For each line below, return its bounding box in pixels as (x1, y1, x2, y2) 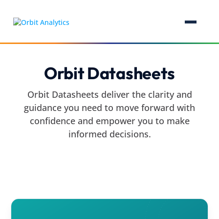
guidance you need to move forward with (24, 102, 195, 113)
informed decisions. (68, 128, 151, 140)
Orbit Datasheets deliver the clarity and (27, 88, 192, 100)
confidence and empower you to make (29, 115, 190, 127)
